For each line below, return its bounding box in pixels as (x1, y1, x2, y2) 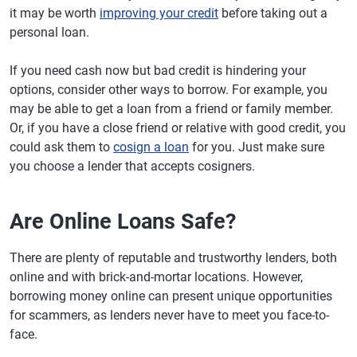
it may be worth (10, 6, 100, 22)
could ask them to (10, 139, 113, 155)
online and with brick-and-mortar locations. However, (10, 269, 303, 285)
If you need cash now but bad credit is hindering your (10, 63, 306, 79)
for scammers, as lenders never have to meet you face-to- (10, 308, 329, 324)
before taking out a (218, 6, 328, 22)
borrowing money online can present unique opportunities (10, 288, 332, 304)
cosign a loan (113, 139, 189, 155)
